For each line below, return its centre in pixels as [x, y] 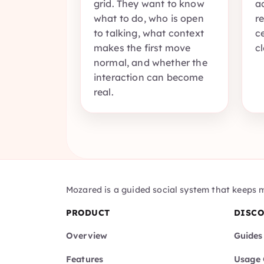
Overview [87, 235]
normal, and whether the [151, 63]
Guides [248, 235]
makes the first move [142, 48]
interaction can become [149, 77]
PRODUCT [88, 213]
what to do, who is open [149, 19]
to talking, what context [149, 33]
